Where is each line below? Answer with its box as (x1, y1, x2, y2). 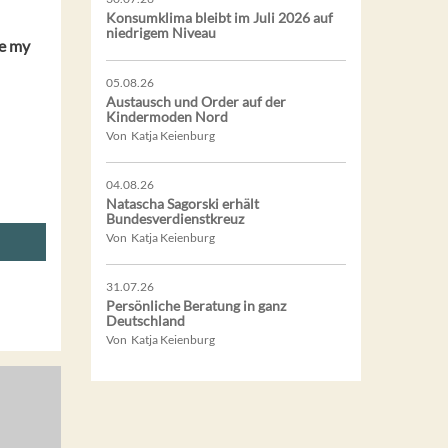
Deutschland (106, 311, 185, 329)
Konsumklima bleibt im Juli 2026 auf (106, 8, 333, 26)
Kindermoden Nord (106, 107, 228, 125)
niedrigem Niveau (106, 23, 216, 41)
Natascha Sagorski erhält (106, 194, 259, 212)
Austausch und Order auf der (106, 92, 286, 110)
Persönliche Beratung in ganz (106, 296, 286, 314)
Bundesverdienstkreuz (106, 209, 244, 227)
